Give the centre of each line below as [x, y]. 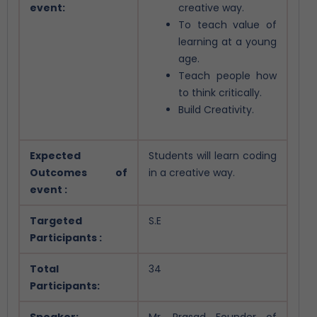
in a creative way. [192, 172]
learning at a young [227, 41]
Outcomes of [79, 172]
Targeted [56, 220]
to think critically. [220, 92]
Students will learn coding [213, 155]
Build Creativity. [216, 109]
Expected [55, 155]
